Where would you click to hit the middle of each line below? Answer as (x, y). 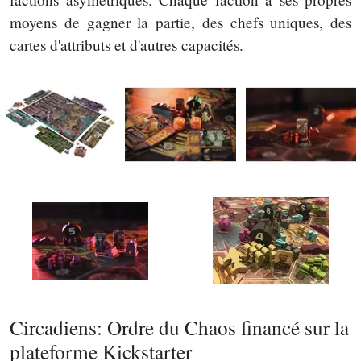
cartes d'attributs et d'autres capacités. (127, 44)
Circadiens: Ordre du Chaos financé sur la (179, 327)
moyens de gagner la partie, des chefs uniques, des (180, 22)
